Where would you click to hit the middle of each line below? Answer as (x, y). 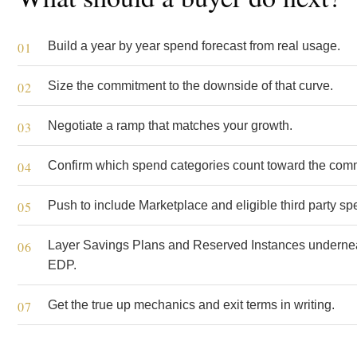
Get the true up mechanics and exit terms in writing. (191, 305)
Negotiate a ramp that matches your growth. (170, 126)
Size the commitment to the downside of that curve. (190, 86)
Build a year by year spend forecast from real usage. (194, 46)
